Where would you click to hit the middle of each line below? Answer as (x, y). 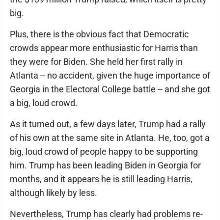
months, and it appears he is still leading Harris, (101, 179)
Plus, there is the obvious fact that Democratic (99, 34)
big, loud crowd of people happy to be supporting (104, 151)
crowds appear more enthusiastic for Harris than (104, 48)
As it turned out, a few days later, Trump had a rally (108, 124)
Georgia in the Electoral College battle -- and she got (110, 89)
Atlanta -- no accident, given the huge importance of (110, 75)
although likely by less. (54, 193)
